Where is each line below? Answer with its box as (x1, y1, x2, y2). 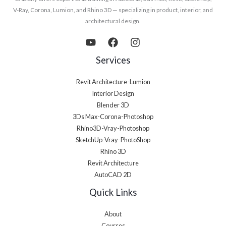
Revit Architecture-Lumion (76, 78, 150, 86)
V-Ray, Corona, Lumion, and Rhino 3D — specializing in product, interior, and (13, 6, 213, 14)
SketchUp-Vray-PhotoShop (76, 136, 150, 144)
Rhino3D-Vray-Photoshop (77, 124, 149, 133)
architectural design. (85, 17, 141, 25)
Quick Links (89, 187, 137, 198)
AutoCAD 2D (94, 171, 132, 179)
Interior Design (92, 89, 134, 98)
